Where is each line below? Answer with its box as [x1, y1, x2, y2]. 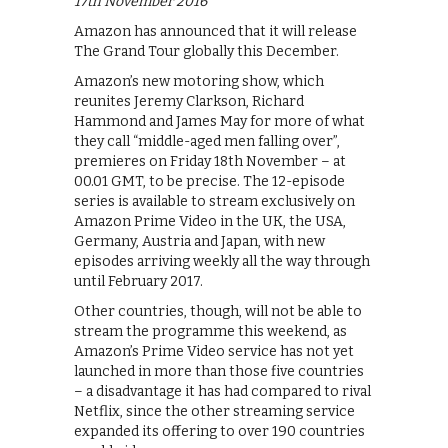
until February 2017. [74, 273, 203, 291]
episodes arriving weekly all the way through [74, 253, 370, 271]
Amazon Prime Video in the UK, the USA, [74, 213, 346, 231]
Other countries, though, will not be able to [74, 303, 362, 321]
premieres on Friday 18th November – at [74, 153, 346, 171]
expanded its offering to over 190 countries [74, 423, 365, 441]
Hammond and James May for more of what [74, 113, 365, 131]
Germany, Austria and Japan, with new [74, 233, 325, 251]
